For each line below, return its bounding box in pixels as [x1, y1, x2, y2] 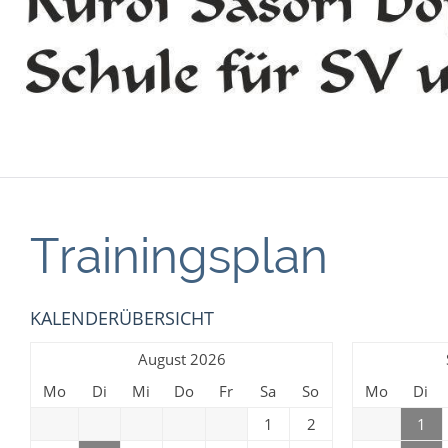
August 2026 [137, 349, 226, 369]
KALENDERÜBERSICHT [30, 306, 214, 330]
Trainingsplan [30, 228, 328, 284]
